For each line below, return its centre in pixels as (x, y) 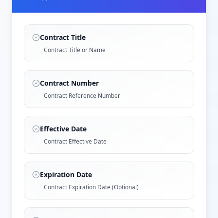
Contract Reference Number (82, 95)
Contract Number (69, 83)
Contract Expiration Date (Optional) (91, 187)
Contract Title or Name (75, 50)
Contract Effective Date (75, 141)
